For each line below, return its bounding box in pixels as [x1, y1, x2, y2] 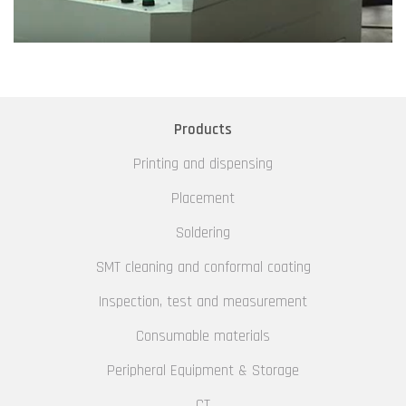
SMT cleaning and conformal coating [95, 256, 311, 277]
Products [174, 119, 232, 140]
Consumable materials [136, 325, 270, 346]
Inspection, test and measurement [99, 291, 307, 312]
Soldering [176, 222, 230, 243]
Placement [171, 188, 235, 208]
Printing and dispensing [133, 153, 273, 174]
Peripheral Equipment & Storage [107, 360, 299, 381]
